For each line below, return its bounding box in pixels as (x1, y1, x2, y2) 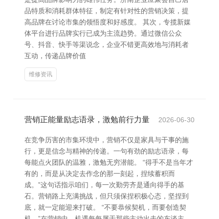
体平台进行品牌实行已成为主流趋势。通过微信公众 (24, 29, 182, 37)
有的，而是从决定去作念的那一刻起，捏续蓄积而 (24, 170, 175, 177)
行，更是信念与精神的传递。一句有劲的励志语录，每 (24, 147, 189, 155)
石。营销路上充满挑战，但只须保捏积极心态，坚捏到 (24, 192, 189, 200)
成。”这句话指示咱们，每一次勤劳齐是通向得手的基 (24, 181, 184, 189)
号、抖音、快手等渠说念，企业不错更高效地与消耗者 (24, 41, 189, 48)
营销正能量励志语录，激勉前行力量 (24, 115, 150, 124)
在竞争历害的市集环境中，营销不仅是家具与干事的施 (24, 136, 189, 144)
